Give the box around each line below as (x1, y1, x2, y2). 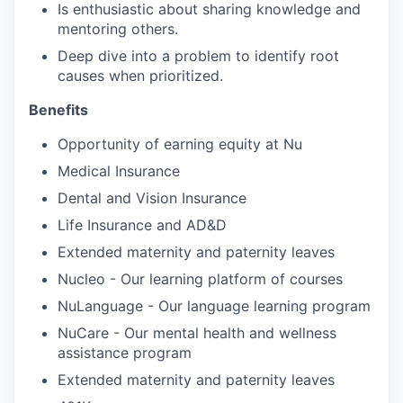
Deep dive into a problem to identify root (58, 46, 339, 65)
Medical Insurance (58, 161, 180, 180)
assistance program (58, 343, 192, 362)
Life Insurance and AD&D (58, 215, 227, 234)
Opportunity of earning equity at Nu (58, 134, 302, 153)
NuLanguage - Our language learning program (58, 296, 371, 315)
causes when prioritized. (58, 66, 223, 85)
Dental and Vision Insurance (58, 188, 246, 207)
